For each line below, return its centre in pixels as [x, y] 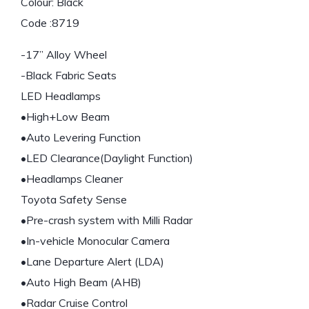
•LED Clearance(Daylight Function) [107, 158]
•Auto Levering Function [81, 138]
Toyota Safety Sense [74, 200]
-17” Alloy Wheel [64, 55]
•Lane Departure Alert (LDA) [92, 262]
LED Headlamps [61, 96]
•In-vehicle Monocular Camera [95, 241]
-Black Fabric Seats [69, 76]
